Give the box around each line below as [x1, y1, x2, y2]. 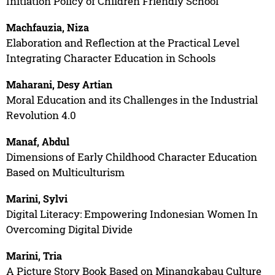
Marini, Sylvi [6, 192, 68, 205]
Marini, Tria [6, 249, 62, 262]
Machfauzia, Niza [6, 20, 89, 34]
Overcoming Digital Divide [6, 222, 133, 236]
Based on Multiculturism [6, 165, 125, 179]
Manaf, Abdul [6, 134, 69, 148]
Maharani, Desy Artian [6, 77, 112, 91]
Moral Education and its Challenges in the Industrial [6, 92, 258, 107]
